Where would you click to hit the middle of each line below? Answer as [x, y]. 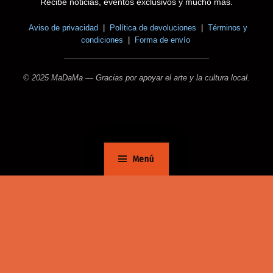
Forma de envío [162, 40]
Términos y [227, 27]
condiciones [102, 40]
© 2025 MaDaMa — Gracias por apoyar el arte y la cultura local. [136, 77]
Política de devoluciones [153, 27]
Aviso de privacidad [63, 27]
